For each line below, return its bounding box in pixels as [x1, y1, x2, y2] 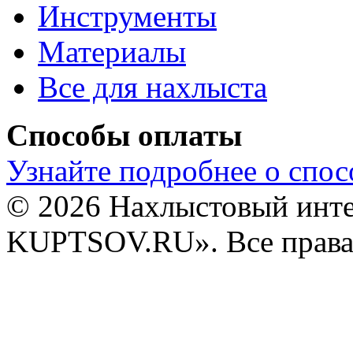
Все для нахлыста [38, 69, 267, 104]
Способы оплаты [6, 117, 242, 152]
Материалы [38, 34, 186, 69]
